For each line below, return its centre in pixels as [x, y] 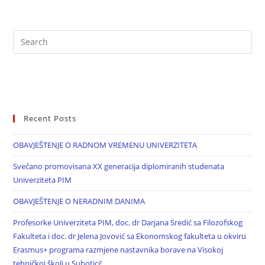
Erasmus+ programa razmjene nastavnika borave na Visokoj [118, 249]
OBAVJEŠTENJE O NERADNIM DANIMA [79, 201]
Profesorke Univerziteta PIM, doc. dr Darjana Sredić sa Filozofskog [128, 222]
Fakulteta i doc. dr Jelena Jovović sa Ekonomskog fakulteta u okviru [130, 236]
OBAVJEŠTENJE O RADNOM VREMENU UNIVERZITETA [105, 145]
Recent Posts [50, 118]
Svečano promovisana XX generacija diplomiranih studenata [119, 166]
